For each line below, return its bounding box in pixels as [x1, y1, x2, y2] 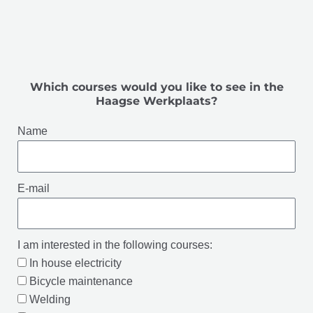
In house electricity [29, 257, 122, 270]
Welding [29, 293, 71, 306]
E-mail [17, 182, 50, 194]
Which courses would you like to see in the [29, 80, 284, 94]
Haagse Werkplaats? [96, 94, 217, 108]
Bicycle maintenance [29, 275, 133, 288]
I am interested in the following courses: [17, 239, 212, 252]
